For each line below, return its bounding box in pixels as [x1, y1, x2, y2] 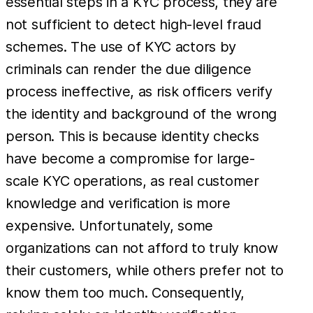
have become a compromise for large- [6, 150, 255, 168]
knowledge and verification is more [6, 195, 231, 212]
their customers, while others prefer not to [6, 262, 284, 279]
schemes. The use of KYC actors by [6, 38, 237, 56]
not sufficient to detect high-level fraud [6, 16, 261, 34]
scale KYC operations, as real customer [6, 173, 259, 190]
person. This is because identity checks [6, 128, 259, 145]
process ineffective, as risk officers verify [6, 83, 272, 101]
